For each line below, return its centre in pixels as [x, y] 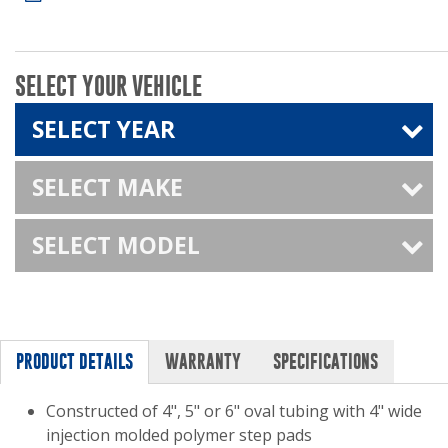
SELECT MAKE [107, 186]
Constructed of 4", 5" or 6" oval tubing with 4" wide [234, 410]
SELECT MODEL [116, 244]
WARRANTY [203, 361]
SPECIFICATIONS [325, 361]
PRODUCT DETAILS [74, 361]
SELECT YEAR [103, 128]
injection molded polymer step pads [179, 434]
